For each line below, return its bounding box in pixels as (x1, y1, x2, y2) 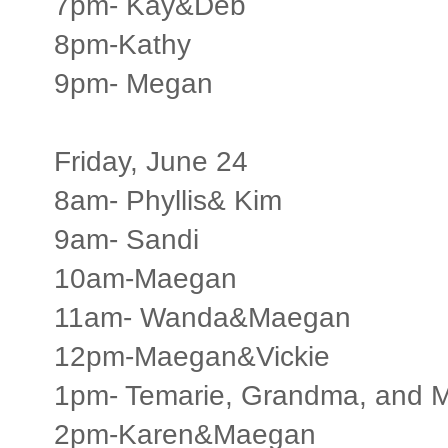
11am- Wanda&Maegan (54, 301, 351, 333)
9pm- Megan (54, 67, 213, 99)
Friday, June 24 (54, 145, 248, 177)
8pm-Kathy (54, 28, 191, 60)
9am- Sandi (54, 223, 199, 255)
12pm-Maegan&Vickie (54, 340, 330, 372)
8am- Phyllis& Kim (54, 184, 282, 216)
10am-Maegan (54, 262, 237, 294)
